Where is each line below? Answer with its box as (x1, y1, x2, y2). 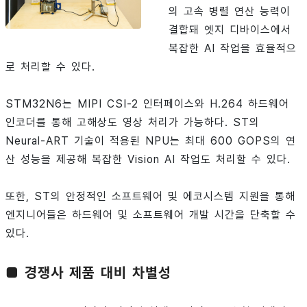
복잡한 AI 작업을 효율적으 (169, 42, 297, 56)
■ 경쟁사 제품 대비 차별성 (5, 264, 171, 282)
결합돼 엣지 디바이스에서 (169, 23, 292, 37)
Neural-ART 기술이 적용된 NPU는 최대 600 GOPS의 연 (5, 134, 296, 148)
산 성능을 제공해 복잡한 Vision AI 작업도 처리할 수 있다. (5, 153, 295, 167)
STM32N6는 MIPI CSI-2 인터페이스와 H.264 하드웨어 (5, 97, 289, 111)
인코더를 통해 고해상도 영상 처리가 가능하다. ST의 (5, 116, 260, 130)
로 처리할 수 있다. (5, 60, 100, 74)
